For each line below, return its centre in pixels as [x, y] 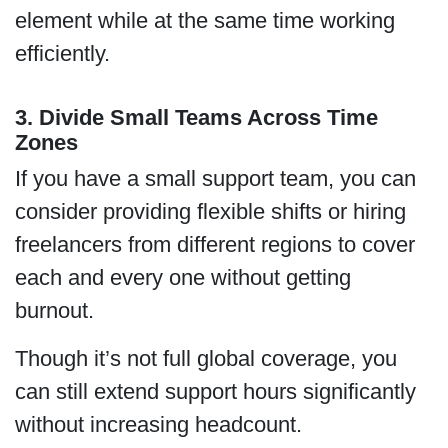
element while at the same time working [204, 20]
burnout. [60, 311]
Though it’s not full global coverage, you [205, 358]
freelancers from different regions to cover [214, 245]
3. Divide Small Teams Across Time [196, 118]
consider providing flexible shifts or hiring [210, 212]
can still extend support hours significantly [215, 391]
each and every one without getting [182, 278]
